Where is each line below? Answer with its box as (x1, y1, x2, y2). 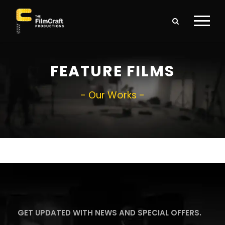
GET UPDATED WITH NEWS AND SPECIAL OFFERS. (18, 207, 201, 218)
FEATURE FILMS (50, 60, 175, 82)
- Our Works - (80, 88, 145, 102)
